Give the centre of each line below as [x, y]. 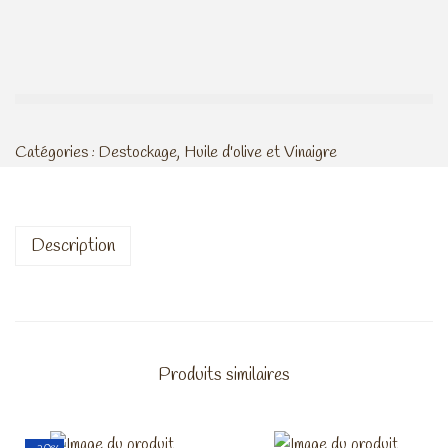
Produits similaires [224, 375]
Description [73, 246]
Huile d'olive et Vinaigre [260, 153]
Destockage [138, 153]
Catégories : [57, 153]
